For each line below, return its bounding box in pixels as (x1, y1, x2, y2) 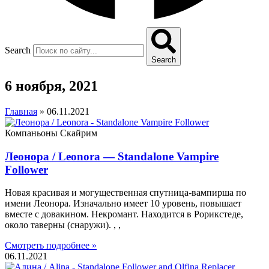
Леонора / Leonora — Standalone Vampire (5, 150, 219, 163)
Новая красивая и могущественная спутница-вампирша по (5, 187, 246, 198)
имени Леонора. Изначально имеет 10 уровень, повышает (5, 198, 241, 209)
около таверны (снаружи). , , (5, 220, 121, 231)
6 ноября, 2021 (5, 78, 98, 94)
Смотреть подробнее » (5, 240, 97, 251)
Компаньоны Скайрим (5, 128, 97, 138)
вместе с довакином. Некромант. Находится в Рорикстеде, (5, 209, 243, 220)
